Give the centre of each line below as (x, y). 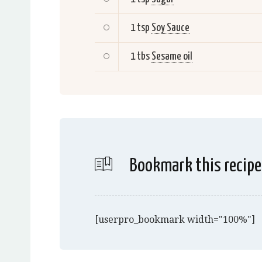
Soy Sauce (170, 28)
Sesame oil (172, 57)
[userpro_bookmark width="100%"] (175, 220)
